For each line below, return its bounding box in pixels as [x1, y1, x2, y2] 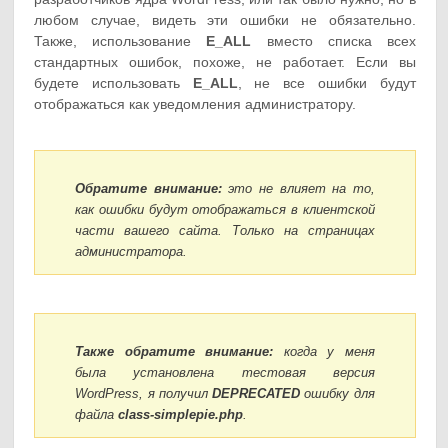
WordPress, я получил [75, 385, 213, 401]
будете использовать [34, 75, 193, 92]
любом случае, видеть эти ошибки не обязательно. [34, 12, 416, 29]
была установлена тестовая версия [75, 364, 375, 380]
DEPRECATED [212, 385, 301, 401]
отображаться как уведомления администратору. [34, 96, 357, 113]
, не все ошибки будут [237, 75, 416, 92]
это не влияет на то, [221, 180, 375, 196]
